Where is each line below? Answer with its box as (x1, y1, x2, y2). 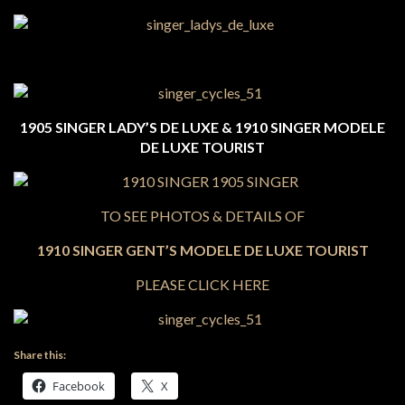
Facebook (52, 378, 105, 394)
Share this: (14, 348, 66, 362)
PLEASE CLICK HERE (136, 276, 269, 293)
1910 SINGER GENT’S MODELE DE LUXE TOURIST (36, 241, 369, 259)
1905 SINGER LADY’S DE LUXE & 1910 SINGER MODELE (20, 118, 385, 136)
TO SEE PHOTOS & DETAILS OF (100, 207, 305, 224)
